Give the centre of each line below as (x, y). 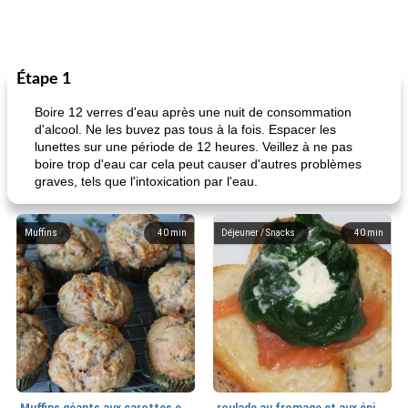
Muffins (41, 233)
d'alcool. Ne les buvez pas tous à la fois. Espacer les (185, 129)
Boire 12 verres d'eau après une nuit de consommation (193, 112)
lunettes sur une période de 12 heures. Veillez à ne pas (194, 147)
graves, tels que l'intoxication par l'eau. (146, 181)
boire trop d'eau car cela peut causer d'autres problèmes (198, 164)
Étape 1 (44, 79)
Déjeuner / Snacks (258, 233)
